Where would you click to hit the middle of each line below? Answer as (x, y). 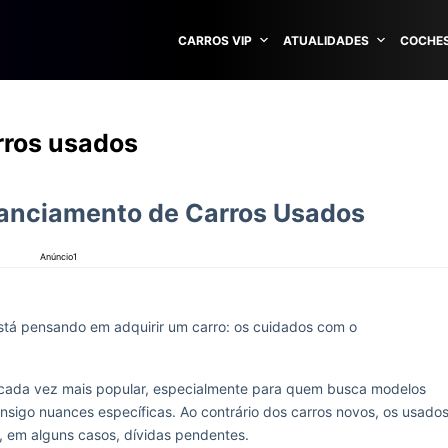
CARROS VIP (215, 40)
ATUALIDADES (326, 40)
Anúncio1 (58, 256)
